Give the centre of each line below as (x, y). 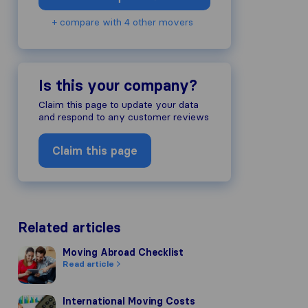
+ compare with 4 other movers (123, 22)
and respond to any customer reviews (124, 117)
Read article (89, 264)
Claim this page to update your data (119, 104)
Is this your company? (118, 86)
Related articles (69, 228)
